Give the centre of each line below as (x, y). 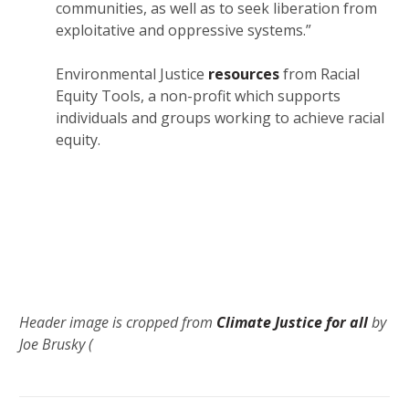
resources (244, 74)
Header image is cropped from (118, 323)
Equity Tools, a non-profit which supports (198, 96)
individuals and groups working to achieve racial (220, 118)
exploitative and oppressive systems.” (184, 31)
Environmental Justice (132, 74)
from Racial (320, 74)
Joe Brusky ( (56, 345)
